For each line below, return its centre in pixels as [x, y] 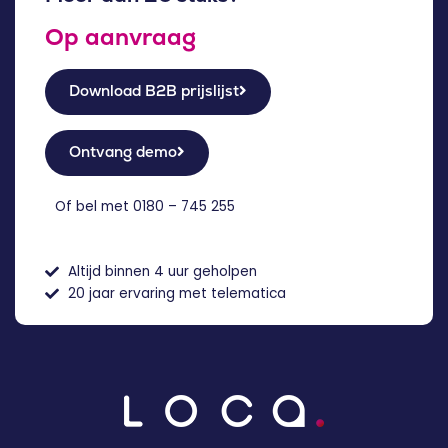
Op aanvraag [120, 37]
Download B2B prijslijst [154, 91]
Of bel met [94, 206]
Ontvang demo [123, 152]
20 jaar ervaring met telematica [176, 294]
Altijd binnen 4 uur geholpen [162, 272]
